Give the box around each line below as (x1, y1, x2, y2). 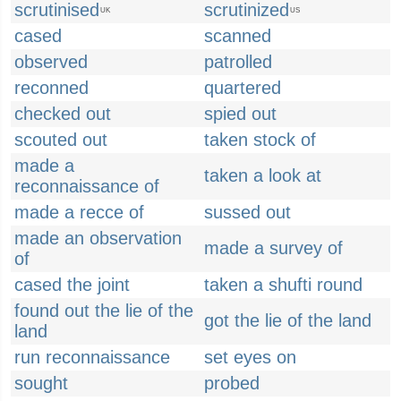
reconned (14, 78, 89, 98)
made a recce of (14, 202, 144, 222)
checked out (14, 104, 111, 124)
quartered (204, 78, 281, 98)
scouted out (14, 130, 107, 149)
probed (204, 373, 260, 393)
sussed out (204, 202, 291, 222)
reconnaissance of (14, 176, 159, 196)
